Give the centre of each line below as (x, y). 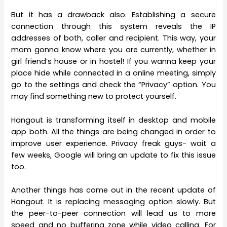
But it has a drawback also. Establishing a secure (113, 15)
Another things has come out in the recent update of (113, 190)
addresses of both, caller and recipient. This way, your (113, 38)
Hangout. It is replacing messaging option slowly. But (113, 201)
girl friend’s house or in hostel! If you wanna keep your (113, 62)
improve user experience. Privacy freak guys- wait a (113, 143)
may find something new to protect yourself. (94, 97)
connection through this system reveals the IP (113, 27)
